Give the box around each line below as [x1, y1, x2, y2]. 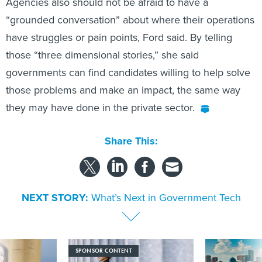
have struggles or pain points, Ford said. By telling [6, 30, 232, 46]
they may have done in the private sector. [6, 100, 195, 116]
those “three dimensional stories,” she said [6, 47, 199, 63]
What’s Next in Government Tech [91, 190, 241, 206]
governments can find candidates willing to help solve [6, 65, 250, 81]
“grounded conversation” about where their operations [6, 12, 254, 28]
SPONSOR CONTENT [75, 247, 132, 255]
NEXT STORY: [21, 190, 88, 206]
